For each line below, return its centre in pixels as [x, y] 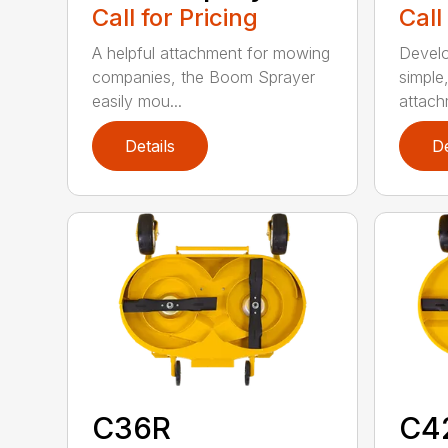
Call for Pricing [175, 17]
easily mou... [137, 100]
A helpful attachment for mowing [211, 52]
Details [150, 146]
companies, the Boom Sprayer [204, 76]
